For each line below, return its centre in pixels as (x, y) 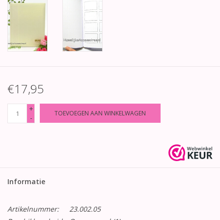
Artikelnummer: (33, 209)
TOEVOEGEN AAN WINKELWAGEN (100, 113)
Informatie (26, 182)
